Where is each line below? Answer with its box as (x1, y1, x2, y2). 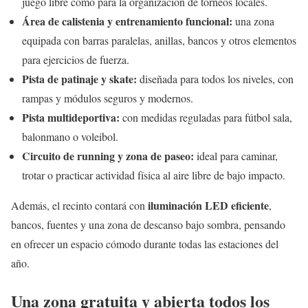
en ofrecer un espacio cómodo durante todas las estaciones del (11, 236, 278, 251)
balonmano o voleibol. (22, 129, 118, 144)
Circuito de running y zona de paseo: (22, 147, 194, 164)
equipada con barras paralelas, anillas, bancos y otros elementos (22, 32, 296, 47)
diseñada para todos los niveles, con (137, 71, 294, 86)
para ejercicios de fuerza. (22, 52, 129, 67)
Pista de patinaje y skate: (22, 70, 137, 87)
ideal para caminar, (194, 148, 278, 163)
